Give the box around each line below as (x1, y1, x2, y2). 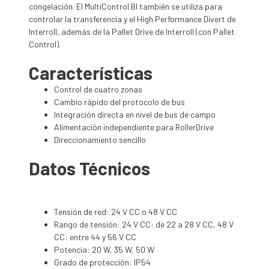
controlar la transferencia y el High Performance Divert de (29, 14, 236, 25)
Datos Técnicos (29, 157, 150, 180)
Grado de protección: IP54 (54, 257, 151, 268)
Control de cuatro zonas (54, 84, 142, 95)
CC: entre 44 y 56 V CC (54, 232, 136, 243)
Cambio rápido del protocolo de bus (54, 97, 185, 107)
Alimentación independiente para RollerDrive (54, 122, 214, 133)
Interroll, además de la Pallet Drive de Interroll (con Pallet (29, 26, 235, 37)
